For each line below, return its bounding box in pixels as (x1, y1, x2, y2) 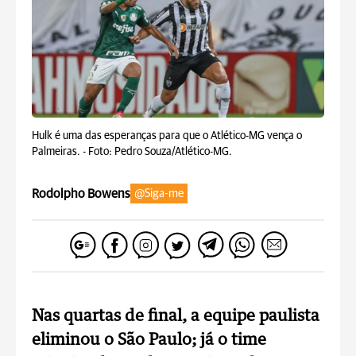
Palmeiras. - (32, 146, 88, 157)
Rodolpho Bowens (32, 187, 130, 200)
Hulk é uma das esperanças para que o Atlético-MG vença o (32, 130, 302, 141)
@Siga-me (134, 188, 184, 199)
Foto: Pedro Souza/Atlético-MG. (88, 146, 232, 157)
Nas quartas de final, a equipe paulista (32, 308, 319, 324)
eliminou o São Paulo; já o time (32, 332, 266, 348)
